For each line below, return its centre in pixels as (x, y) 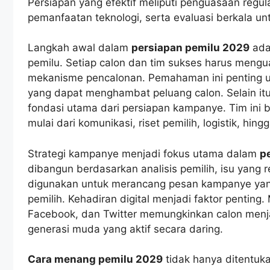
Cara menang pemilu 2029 (95, 259)
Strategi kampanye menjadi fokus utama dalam (144, 153)
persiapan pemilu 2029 (190, 48)
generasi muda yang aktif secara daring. (125, 229)
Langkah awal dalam (80, 48)
